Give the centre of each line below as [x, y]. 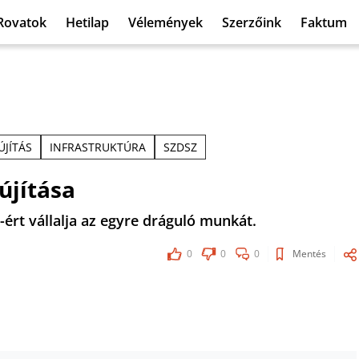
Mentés [309, 254]
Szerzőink [252, 22]
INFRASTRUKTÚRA [98, 147]
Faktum [324, 22]
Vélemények [165, 22]
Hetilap [87, 22]
